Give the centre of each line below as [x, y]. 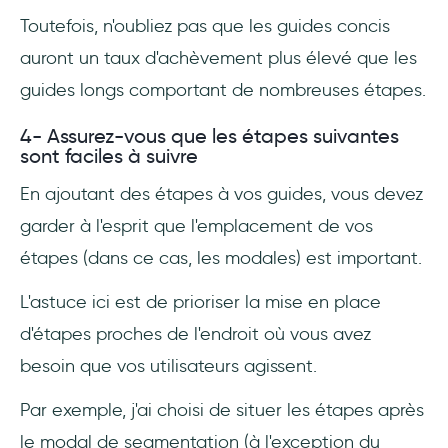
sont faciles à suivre [109, 156]
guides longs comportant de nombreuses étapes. [223, 90]
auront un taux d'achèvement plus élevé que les [218, 58]
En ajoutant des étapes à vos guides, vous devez [221, 194]
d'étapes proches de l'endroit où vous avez [195, 334]
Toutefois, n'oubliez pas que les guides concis [205, 26]
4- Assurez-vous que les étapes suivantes [209, 136]
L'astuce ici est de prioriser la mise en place [200, 302]
